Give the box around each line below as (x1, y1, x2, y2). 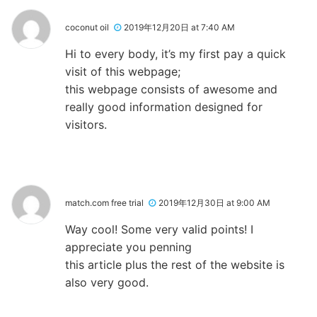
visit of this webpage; (65, 64, 180, 79)
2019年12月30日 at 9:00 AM (158, 197, 270, 208)
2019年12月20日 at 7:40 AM (124, 21, 235, 33)
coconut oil (65, 21, 109, 33)
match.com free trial (65, 197, 144, 208)
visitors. (65, 117, 107, 132)
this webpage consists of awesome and (65, 81, 277, 96)
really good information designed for (65, 99, 263, 114)
